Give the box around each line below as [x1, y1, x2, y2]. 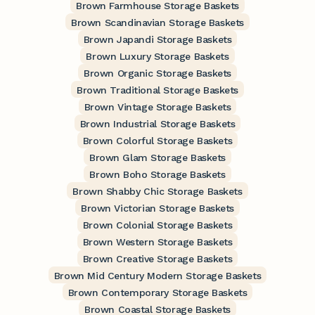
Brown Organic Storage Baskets [84, 67, 231, 79]
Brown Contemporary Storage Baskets [67, 287, 247, 299]
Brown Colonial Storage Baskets [82, 219, 233, 231]
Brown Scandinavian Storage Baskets [71, 17, 244, 29]
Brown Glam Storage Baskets [89, 152, 226, 164]
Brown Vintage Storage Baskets [84, 101, 231, 113]
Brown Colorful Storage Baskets [82, 135, 233, 147]
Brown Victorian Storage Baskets [81, 202, 234, 214]
